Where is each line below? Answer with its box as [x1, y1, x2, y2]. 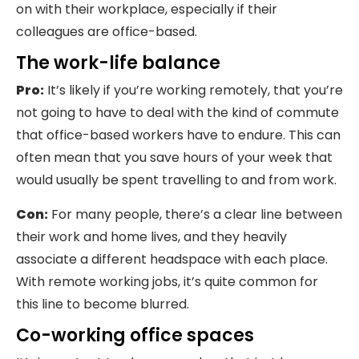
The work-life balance [16, 50, 220, 75]
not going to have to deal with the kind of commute [16, 103, 339, 122]
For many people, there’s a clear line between [48, 204, 342, 224]
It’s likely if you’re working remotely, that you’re [44, 80, 343, 99]
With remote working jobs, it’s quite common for [16, 272, 318, 291]
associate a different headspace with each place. [16, 249, 328, 268]
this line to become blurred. [16, 294, 189, 313]
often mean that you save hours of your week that [16, 147, 333, 167]
